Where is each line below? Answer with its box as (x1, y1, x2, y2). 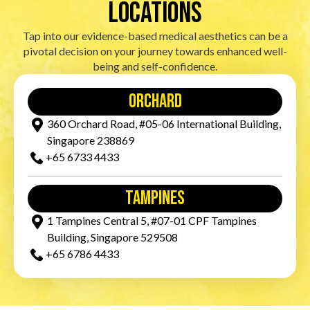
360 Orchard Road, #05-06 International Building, (47, 116, 281, 130)
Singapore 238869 (47, 133, 134, 147)
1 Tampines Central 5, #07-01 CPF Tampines (47, 213, 257, 227)
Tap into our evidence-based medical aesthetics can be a (22, 28, 288, 42)
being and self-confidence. (93, 59, 217, 73)
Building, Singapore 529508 (47, 230, 178, 244)
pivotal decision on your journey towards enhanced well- (23, 44, 287, 57)
